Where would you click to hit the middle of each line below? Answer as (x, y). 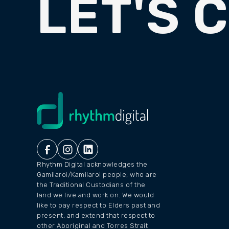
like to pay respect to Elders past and (98, 205)
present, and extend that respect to (96, 215)
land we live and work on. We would (95, 195)
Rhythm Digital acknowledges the (92, 164)
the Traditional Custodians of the (91, 185)
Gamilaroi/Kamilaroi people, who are (97, 175)
